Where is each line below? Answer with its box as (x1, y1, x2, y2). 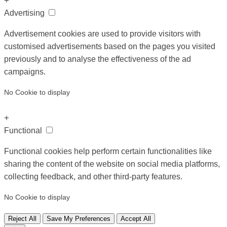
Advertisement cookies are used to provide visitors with (4, 29, 201, 39)
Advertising (4, 9, 47, 18)
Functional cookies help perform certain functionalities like (4, 147, 212, 156)
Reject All (8, 215, 36, 223)
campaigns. (4, 67, 46, 77)
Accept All (121, 215, 151, 223)
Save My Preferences (47, 215, 110, 223)
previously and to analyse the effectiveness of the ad (4, 55, 191, 64)
